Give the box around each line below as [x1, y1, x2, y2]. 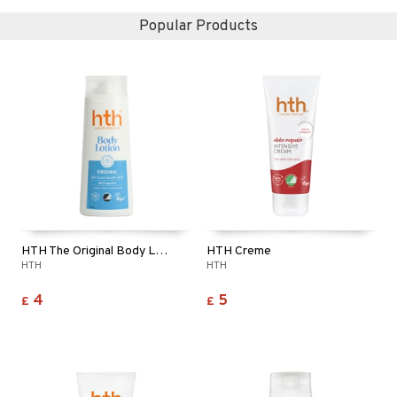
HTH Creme [206, 244, 271, 259]
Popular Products [139, 17, 258, 35]
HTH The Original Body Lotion [155, 244, 167, 259]
